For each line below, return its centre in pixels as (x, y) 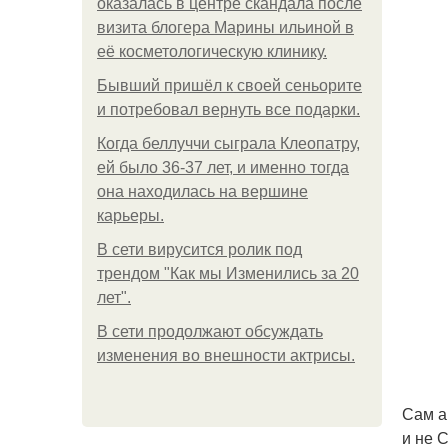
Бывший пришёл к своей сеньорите (229, 85)
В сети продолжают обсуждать (210, 331)
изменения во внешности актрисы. (226, 355)
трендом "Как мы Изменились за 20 (228, 273)
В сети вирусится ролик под (199, 249)
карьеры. (130, 215)
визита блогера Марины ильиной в (225, 27)
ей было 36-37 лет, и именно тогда (223, 167)
